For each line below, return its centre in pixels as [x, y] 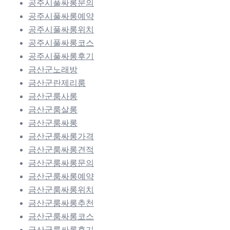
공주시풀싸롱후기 [61, 56]
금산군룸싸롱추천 [61, 203]
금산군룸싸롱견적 [61, 149]
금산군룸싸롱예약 [61, 176]
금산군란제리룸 [57, 83]
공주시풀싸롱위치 [61, 29]
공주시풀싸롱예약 [61, 16]
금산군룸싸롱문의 [61, 163]
